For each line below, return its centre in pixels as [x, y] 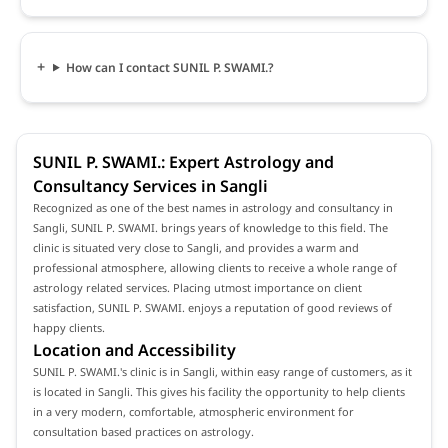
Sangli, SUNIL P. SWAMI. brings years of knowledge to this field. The [210, 227]
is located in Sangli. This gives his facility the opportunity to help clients [219, 391]
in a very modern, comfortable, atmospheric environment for [193, 411]
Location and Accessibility [134, 349]
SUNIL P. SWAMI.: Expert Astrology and [183, 161]
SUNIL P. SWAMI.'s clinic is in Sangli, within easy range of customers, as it [222, 371]
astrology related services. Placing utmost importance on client [197, 287]
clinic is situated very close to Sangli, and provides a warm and [196, 247]
